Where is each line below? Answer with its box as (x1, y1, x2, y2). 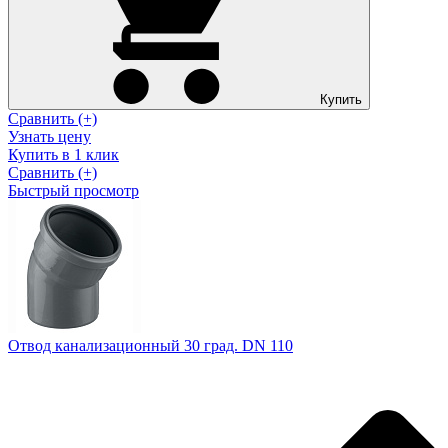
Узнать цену (8, 127, 91, 145)
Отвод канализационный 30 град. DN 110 (8, 336, 293, 354)
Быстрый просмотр (8, 181, 139, 199)
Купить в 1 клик (8, 145, 119, 163)
